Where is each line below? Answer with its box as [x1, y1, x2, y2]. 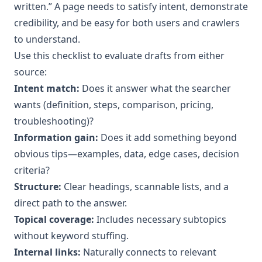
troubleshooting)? [14, 115, 94, 127]
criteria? [14, 164, 50, 177]
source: [14, 65, 47, 78]
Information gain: [14, 131, 98, 144]
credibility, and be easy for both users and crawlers [14, 16, 240, 29]
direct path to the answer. [14, 196, 127, 209]
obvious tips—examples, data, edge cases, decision [14, 147, 239, 160]
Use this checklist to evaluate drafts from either [14, 49, 225, 62]
